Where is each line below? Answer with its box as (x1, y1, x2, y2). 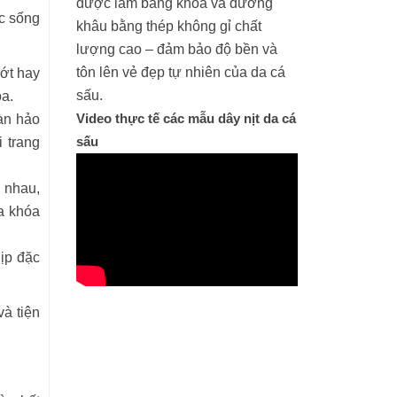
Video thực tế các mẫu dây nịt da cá (76, 111, 296, 126)
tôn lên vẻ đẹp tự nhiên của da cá (76, 65, 285, 80)
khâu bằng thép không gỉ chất (76, 19, 261, 34)
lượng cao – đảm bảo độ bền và (76, 42, 277, 57)
